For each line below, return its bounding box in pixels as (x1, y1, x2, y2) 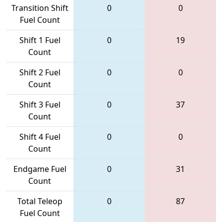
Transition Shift (11, 2, 68, 13)
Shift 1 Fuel (19, 34, 60, 46)
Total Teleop (17, 195, 62, 207)
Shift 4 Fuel (19, 131, 60, 142)
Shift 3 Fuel (19, 99, 60, 110)
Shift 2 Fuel (19, 66, 60, 78)
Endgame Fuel (13, 163, 66, 174)
